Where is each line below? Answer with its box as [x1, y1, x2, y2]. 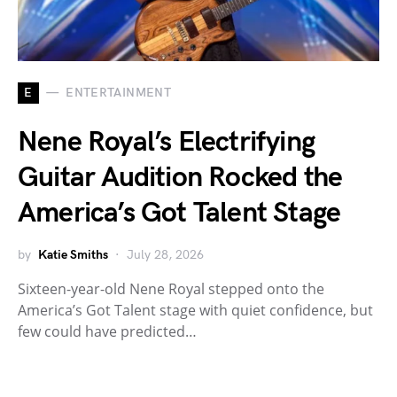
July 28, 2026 [127, 246, 204, 262]
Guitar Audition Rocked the [18, 160, 343, 195]
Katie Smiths [38, 246, 108, 262]
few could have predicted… [18, 321, 197, 341]
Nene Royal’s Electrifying [18, 124, 315, 160]
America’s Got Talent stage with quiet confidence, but [18, 300, 373, 320]
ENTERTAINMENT [66, 85, 171, 101]
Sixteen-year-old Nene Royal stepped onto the [18, 278, 324, 299]
